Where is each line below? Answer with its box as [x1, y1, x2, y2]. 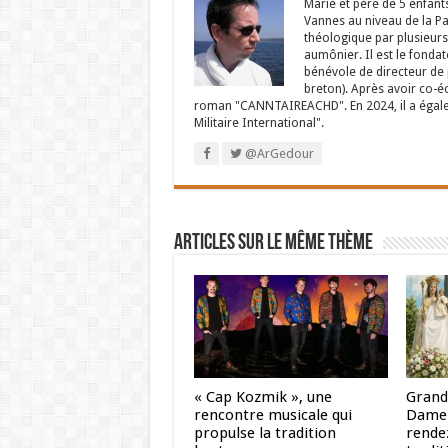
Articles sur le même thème [173, 232, 373, 255]
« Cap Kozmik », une [193, 388, 332, 407]
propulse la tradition [193, 424, 336, 443]
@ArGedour [241, 146, 314, 161]
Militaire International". [193, 116, 324, 130]
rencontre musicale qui [193, 406, 352, 425]
